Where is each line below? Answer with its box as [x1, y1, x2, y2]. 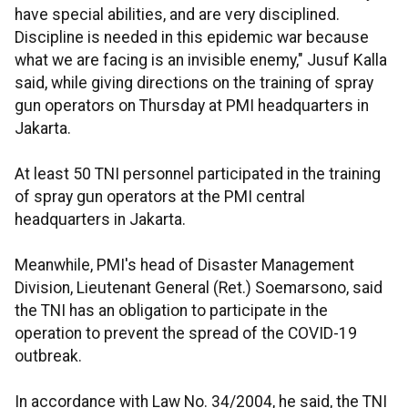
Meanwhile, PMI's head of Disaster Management [15, 256, 354, 275]
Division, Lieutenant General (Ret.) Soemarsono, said [15, 279, 382, 298]
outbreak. [15, 347, 82, 366]
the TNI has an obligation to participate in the [15, 301, 328, 321]
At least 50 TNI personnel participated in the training [15, 165, 381, 184]
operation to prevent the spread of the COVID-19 [15, 324, 357, 343]
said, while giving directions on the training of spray [15, 74, 373, 93]
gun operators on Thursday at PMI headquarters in [15, 97, 369, 116]
